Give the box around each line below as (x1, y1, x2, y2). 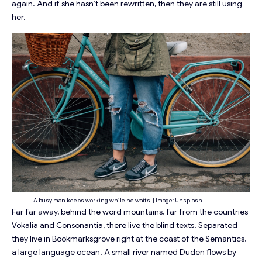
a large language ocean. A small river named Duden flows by (12, 247, 236, 258)
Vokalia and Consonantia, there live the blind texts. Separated (12, 220, 237, 231)
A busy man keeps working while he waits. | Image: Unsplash (33, 196, 202, 205)
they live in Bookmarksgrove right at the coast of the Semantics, (12, 233, 246, 244)
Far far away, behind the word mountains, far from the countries (12, 206, 248, 218)
